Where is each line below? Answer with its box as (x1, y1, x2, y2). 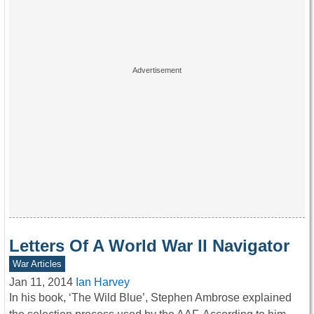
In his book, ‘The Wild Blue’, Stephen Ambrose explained (9, 292, 292, 304)
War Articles (12, 259, 62, 270)
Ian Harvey (76, 276, 130, 289)
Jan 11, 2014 (9, 276, 73, 289)
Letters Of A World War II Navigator (9, 236, 289, 256)
